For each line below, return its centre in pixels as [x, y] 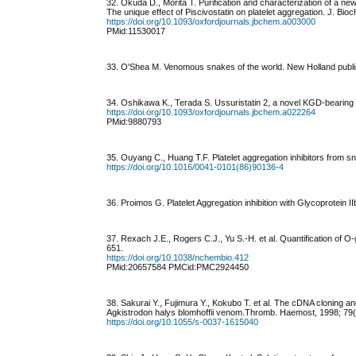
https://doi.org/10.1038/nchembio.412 [178, 258]
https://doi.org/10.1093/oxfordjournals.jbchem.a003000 [211, 22]
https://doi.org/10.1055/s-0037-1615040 [183, 322]
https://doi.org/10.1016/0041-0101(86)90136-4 [195, 167]
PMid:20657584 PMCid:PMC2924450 [178, 267]
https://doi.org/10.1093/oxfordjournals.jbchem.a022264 [211, 112]
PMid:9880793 [134, 122]
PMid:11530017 [136, 31]
